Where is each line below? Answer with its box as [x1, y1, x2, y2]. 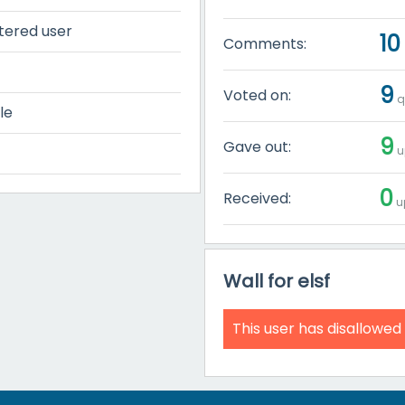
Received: [223, 187, 292, 209]
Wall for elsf [223, 268, 331, 294]
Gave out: [223, 136, 292, 157]
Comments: [223, 33, 307, 54]
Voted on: [223, 84, 292, 106]
